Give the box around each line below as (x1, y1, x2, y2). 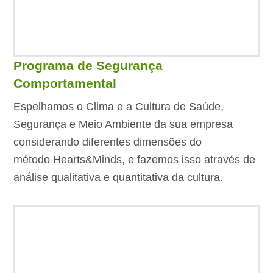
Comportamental (13, 76, 117, 90)
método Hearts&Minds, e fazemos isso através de (13, 154, 256, 166)
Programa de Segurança (13, 58, 163, 73)
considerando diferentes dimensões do (13, 136, 202, 149)
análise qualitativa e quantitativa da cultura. (13, 171, 224, 184)
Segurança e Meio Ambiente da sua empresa (13, 118, 233, 131)
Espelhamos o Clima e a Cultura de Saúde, (13, 101, 224, 113)
